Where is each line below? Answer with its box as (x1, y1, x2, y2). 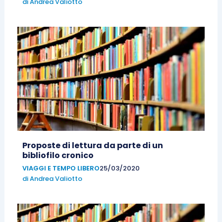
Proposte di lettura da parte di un (22, 140, 163, 152)
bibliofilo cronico (22, 150, 94, 162)
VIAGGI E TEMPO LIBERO (22, 164, 100, 173)
